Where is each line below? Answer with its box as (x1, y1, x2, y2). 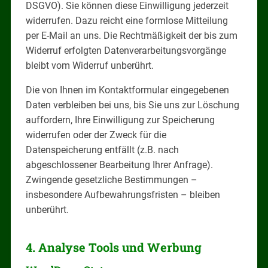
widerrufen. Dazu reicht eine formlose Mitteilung (25, 14, 228, 26)
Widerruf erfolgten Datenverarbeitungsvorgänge (25, 44, 226, 56)
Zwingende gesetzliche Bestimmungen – (25, 173, 197, 185)
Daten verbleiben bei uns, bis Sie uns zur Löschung (25, 99, 239, 111)
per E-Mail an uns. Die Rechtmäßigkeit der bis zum (25, 29, 237, 41)
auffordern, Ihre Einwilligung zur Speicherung (25, 114, 215, 126)
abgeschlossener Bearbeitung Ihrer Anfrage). (25, 159, 213, 170)
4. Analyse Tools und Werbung (25, 239, 202, 255)
